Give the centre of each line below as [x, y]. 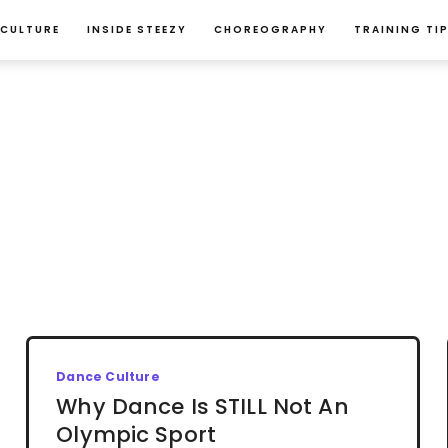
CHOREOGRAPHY [270, 29]
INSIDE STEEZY [136, 29]
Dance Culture [108, 376]
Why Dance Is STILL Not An [202, 406]
